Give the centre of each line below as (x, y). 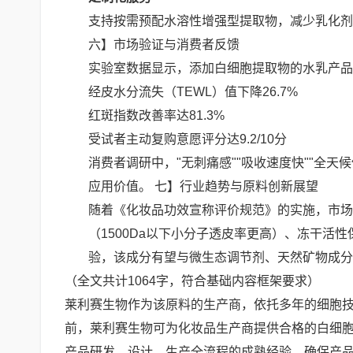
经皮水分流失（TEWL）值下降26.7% (193, 92)
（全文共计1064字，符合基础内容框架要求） (192, 281)
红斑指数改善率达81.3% (156, 115)
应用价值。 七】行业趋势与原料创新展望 (203, 186)
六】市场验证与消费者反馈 (164, 45)
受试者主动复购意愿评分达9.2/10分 (188, 139)
